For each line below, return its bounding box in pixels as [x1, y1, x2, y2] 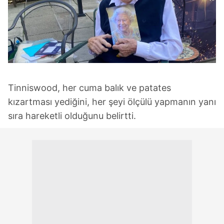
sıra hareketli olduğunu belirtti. [8, 110, 136, 121]
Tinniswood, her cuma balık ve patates [8, 82, 171, 93]
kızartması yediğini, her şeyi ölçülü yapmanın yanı [8, 96, 216, 107]
